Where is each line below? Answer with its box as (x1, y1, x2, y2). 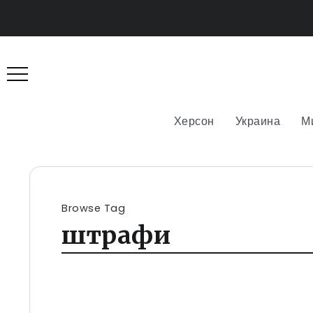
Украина (235, 112, 281, 129)
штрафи (61, 219, 170, 251)
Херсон (173, 112, 214, 129)
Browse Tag (61, 201, 125, 215)
